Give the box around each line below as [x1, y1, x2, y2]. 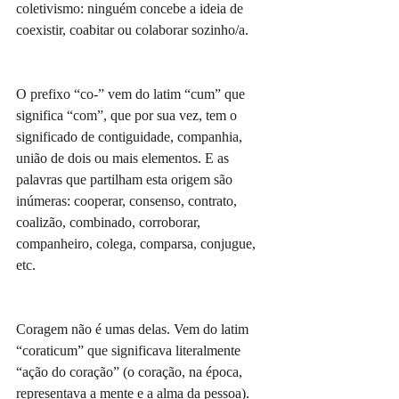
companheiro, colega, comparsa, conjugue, [16, 236, 259, 251]
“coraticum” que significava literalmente [16, 343, 244, 358]
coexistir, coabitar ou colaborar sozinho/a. [16, 22, 252, 37]
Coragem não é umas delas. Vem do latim [16, 322, 252, 337]
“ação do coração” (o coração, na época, [16, 364, 246, 379]
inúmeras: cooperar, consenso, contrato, [16, 193, 240, 208]
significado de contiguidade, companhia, [16, 129, 246, 144]
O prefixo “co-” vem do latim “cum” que [16, 86, 248, 102]
